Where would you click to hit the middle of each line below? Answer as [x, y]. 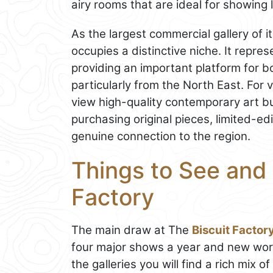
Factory [113, 197]
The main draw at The [132, 230]
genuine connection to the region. [161, 136]
